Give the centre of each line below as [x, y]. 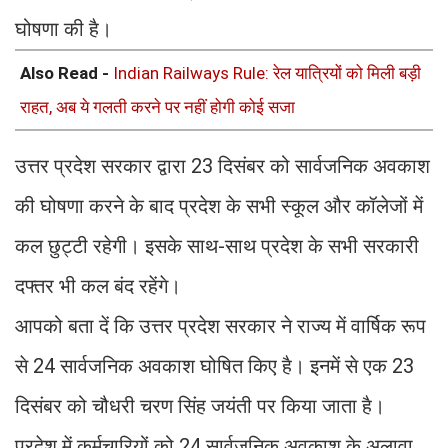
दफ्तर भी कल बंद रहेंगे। [98, 285]
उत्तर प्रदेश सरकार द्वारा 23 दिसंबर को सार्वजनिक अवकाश [222, 165]
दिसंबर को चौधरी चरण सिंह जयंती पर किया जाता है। [200, 405]
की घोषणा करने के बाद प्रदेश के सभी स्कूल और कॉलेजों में [219, 205]
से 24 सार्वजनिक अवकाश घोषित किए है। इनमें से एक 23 [214, 365]
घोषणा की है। [63, 28]
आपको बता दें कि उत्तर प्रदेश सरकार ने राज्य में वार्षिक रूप [220, 325]
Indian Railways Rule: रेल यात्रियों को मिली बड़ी [267, 72]
